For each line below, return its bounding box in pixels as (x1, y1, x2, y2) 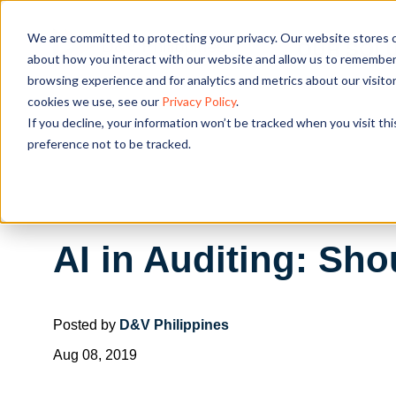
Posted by (53, 316, 119, 332)
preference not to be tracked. (27, 135, 191, 151)
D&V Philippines (119, 316, 229, 332)
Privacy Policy (161, 93, 236, 109)
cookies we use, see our (27, 93, 162, 109)
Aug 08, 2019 (53, 346, 137, 362)
